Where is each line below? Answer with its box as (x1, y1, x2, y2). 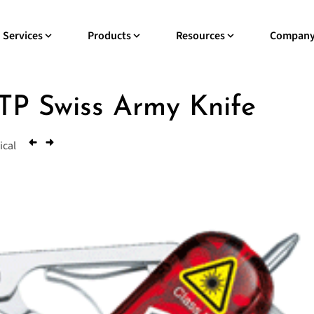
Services (3, 28, 43, 43)
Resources (176, 28, 225, 43)
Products (88, 28, 131, 43)
